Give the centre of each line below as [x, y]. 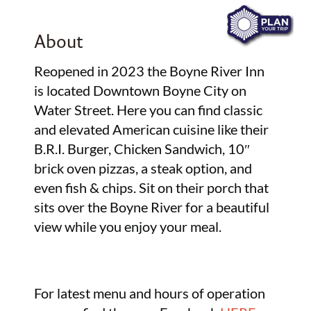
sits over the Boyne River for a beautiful [152, 207]
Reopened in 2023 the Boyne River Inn [150, 71]
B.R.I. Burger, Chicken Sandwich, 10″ [142, 149]
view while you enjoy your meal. [128, 227]
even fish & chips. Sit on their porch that [152, 188]
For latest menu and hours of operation [150, 293]
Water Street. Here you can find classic [149, 110]
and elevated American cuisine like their [152, 129]
